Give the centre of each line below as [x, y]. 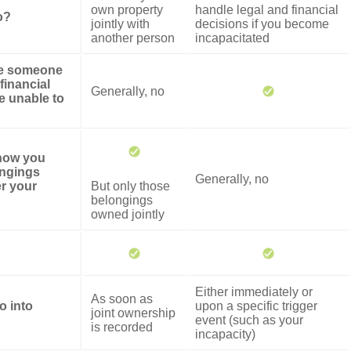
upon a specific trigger [256, 306]
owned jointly [128, 214]
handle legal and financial [267, 9]
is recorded [122, 327]
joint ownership [133, 313]
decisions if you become [262, 24]
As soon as [122, 299]
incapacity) [225, 334]
